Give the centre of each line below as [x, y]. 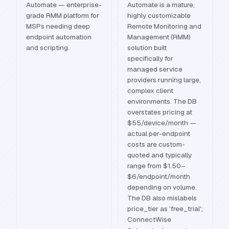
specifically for [150, 58]
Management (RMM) [159, 37]
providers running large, [164, 80]
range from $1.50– [156, 166]
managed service [155, 69]
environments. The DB [162, 101]
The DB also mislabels [162, 198]
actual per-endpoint [159, 133]
